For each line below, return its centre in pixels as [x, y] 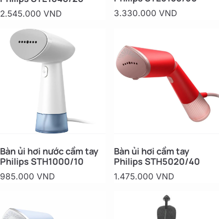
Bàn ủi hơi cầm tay [151, 151]
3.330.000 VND [145, 13]
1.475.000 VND [144, 177]
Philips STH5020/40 [157, 162]
